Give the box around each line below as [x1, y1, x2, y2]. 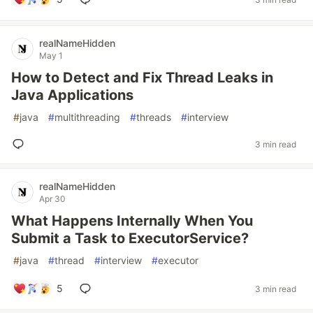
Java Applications [11, 87, 133, 103]
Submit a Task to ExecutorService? [11, 230, 249, 247]
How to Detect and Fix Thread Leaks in [11, 69, 273, 86]
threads [136, 111, 171, 123]
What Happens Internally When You [11, 212, 253, 229]
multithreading [54, 111, 120, 123]
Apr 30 [39, 194, 66, 204]
